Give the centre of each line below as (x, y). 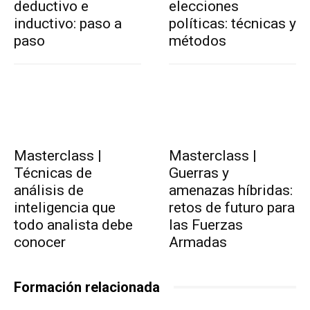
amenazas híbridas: (231, 190)
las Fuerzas (206, 225)
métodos (198, 40)
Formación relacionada (87, 287)
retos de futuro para (232, 207)
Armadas (198, 242)
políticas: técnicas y (232, 23)
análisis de (49, 190)
